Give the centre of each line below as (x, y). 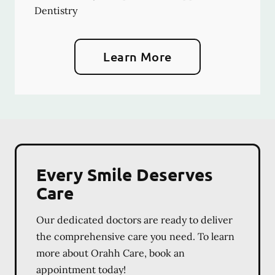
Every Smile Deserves (125, 174)
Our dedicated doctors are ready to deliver (134, 220)
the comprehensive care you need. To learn (135, 237)
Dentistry (56, 11)
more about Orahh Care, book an (110, 253)
